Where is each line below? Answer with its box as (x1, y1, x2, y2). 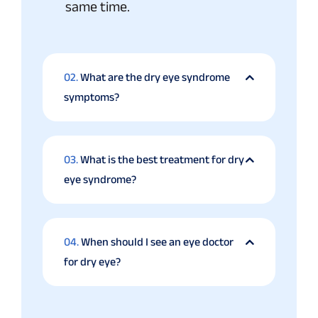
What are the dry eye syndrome (80, 71, 230, 84)
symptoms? (64, 91, 119, 104)
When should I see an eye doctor (81, 236, 234, 248)
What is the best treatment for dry (80, 153, 244, 166)
